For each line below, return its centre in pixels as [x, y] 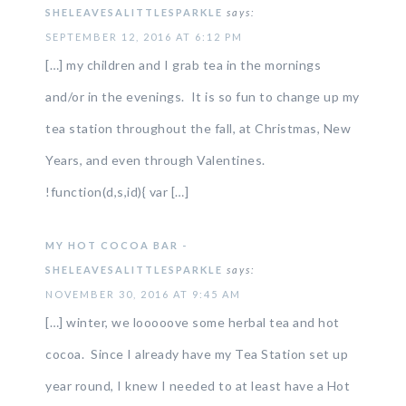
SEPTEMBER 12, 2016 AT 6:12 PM [144, 37]
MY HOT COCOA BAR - [116, 245]
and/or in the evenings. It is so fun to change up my [203, 97]
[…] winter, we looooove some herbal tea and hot [193, 322]
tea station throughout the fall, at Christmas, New [198, 128]
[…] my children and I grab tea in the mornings [183, 65]
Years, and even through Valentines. [155, 160]
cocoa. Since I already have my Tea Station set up [197, 354]
